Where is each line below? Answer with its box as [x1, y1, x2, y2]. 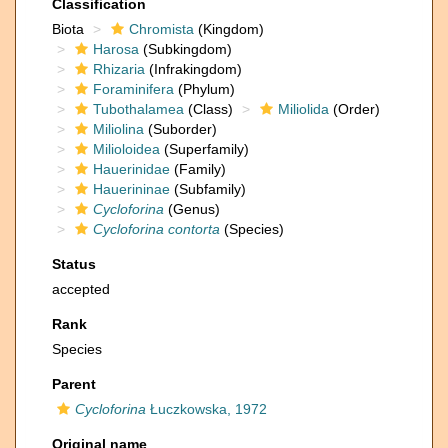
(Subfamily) [170, 181, 246, 197]
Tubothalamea [93, 101, 184, 117]
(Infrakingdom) [145, 61, 242, 77]
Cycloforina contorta [93, 221, 220, 237]
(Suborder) [144, 121, 217, 137]
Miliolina [93, 121, 144, 137]
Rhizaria [93, 61, 145, 77]
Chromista [129, 21, 194, 37]
